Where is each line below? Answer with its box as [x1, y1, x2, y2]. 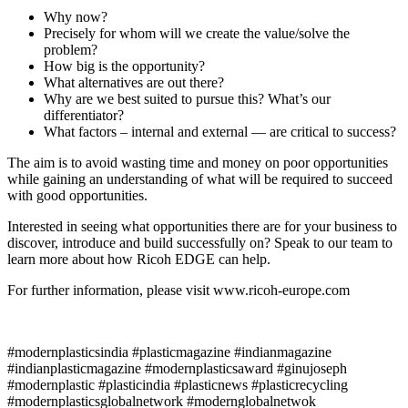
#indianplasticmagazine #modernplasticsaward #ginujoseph [7, 361, 347, 377]
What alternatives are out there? [44, 75, 224, 91]
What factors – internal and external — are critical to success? [44, 124, 396, 140]
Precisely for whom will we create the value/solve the [44, 25, 350, 42]
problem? [44, 42, 97, 58]
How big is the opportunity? [44, 58, 205, 75]
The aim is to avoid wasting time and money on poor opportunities [7, 155, 388, 171]
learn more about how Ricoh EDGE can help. [7, 251, 270, 268]
